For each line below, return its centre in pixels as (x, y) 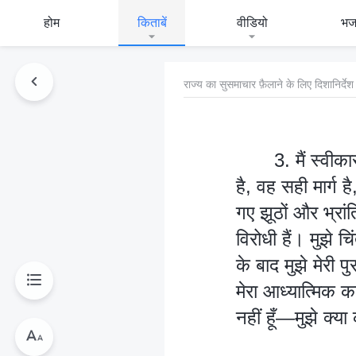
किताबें (152, 22)
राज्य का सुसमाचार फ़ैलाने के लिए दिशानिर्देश (269, 84)
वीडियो (252, 22)
